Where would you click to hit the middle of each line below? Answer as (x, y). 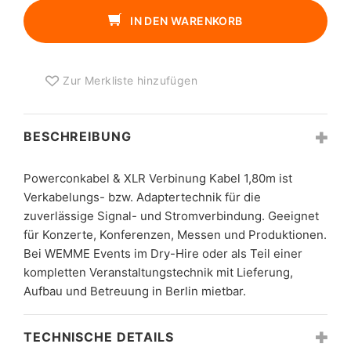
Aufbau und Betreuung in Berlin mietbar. (135, 291)
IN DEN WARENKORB (186, 21)
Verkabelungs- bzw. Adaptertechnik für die (142, 197)
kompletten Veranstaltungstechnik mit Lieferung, (158, 272)
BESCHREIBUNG (78, 136)
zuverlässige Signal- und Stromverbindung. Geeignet (171, 215)
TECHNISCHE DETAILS (99, 337)
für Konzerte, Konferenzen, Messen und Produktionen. (175, 234)
